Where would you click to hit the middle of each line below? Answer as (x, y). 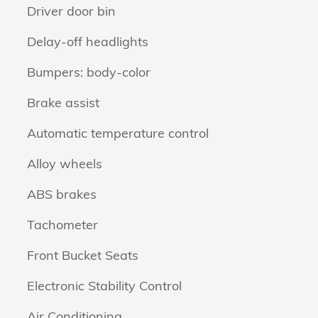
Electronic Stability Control (104, 286)
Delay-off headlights (88, 42)
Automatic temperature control (118, 133)
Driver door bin (71, 11)
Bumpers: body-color (89, 72)
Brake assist (63, 103)
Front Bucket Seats (83, 255)
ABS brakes (62, 194)
